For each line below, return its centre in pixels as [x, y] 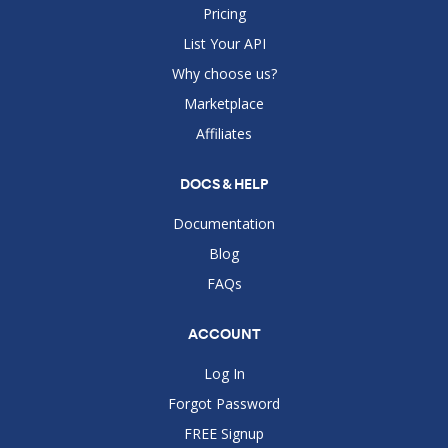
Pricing [224, 13]
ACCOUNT [224, 334]
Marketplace [224, 103]
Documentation [224, 223]
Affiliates [224, 133]
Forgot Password [224, 403]
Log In [224, 373]
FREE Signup [224, 433]
